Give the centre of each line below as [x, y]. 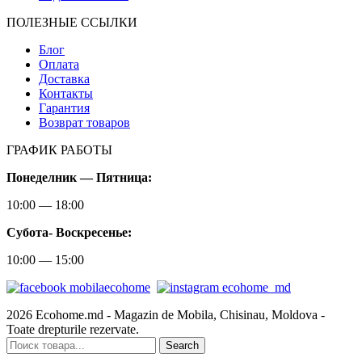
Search [182, 345]
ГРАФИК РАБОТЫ [59, 149]
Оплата [59, 64]
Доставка [64, 78]
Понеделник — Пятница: [79, 177]
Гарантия [64, 107]
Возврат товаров [84, 122]
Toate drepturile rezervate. [73, 329]
